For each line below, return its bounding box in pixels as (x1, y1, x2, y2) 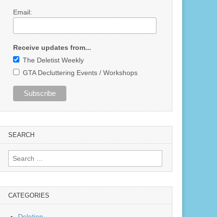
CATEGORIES (8, 192, 50, 200)
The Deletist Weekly (22, 56, 84, 64)
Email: (13, 8, 32, 16)
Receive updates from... (13, 43, 91, 51)
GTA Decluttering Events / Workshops (22, 68, 138, 77)
